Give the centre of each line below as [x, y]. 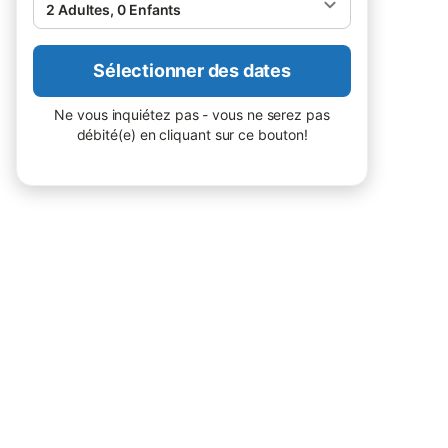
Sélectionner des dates [192, 70]
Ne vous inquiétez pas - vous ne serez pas [192, 114]
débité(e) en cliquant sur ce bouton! [192, 134]
